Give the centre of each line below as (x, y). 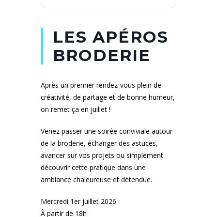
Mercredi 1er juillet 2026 (78, 201)
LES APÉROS (111, 37)
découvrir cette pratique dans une (93, 167)
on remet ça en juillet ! (76, 109)
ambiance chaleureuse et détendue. (96, 179)
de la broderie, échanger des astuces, (99, 143)
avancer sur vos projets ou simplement (102, 155)
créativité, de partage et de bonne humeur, (108, 97)
